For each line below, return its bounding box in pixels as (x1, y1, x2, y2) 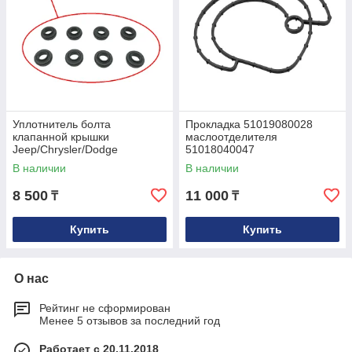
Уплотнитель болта (13, 118, 111, 131)
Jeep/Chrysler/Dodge (13, 143, 118, 156)
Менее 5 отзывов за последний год (39, 314, 220, 328)
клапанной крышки (13, 130, 109, 144)
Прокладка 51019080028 (185, 118, 313, 131)
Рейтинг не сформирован (39, 302, 170, 315)
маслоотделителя (185, 130, 277, 144)
